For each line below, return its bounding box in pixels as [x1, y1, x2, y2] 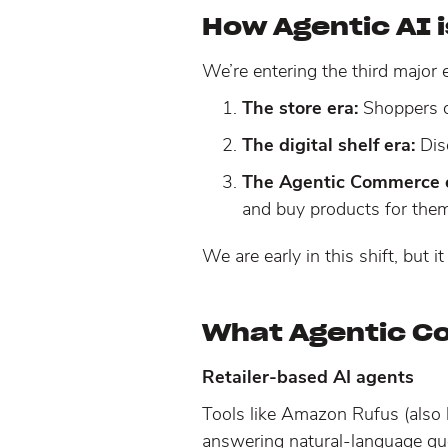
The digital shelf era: [242, 132, 420, 157]
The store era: [242, 95, 358, 120]
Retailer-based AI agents [202, 364, 414, 389]
